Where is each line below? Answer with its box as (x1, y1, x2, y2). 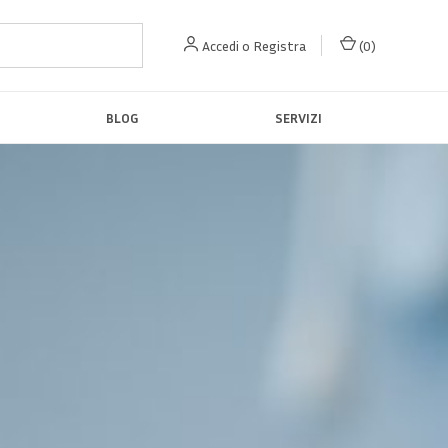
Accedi (202, 36, 239, 54)
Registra (253, 36, 306, 54)
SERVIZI (275, 109, 323, 126)
